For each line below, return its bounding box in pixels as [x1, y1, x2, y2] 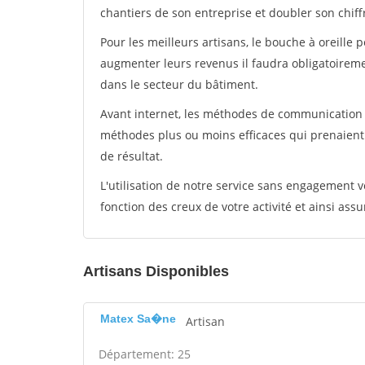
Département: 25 [99, 346, 191, 362]
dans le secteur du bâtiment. [100, 77, 258, 92]
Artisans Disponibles [83, 263, 229, 279]
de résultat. [100, 148, 163, 164]
